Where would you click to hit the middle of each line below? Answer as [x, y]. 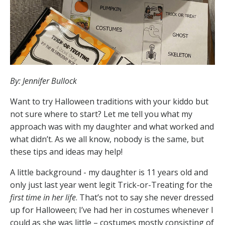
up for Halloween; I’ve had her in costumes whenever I [112, 210]
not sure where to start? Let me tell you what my [101, 114]
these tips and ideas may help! [66, 152]
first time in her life [43, 198]
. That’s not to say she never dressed [145, 198]
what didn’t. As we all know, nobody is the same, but [107, 139]
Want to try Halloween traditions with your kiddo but [109, 102]
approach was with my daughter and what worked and [112, 127]
